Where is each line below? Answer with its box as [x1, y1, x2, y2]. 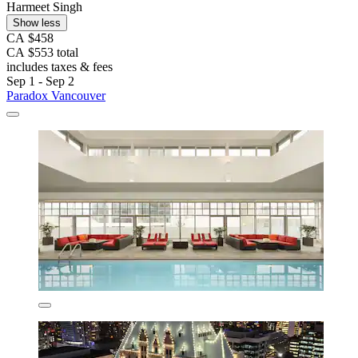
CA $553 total [6, 46, 78, 60]
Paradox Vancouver [6, 89, 105, 103]
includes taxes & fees [6, 60, 113, 74]
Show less [13, 17, 61, 30]
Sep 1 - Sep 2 [6, 74, 74, 89]
